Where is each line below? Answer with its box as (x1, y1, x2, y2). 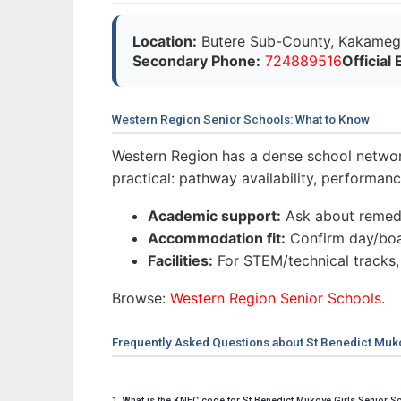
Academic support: (148, 207, 281, 226)
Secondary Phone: (132, 52, 260, 71)
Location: (132, 32, 197, 51)
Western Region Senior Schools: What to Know (112, 112, 370, 127)
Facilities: (148, 252, 213, 270)
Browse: (112, 289, 170, 308)
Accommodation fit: (148, 229, 286, 248)
